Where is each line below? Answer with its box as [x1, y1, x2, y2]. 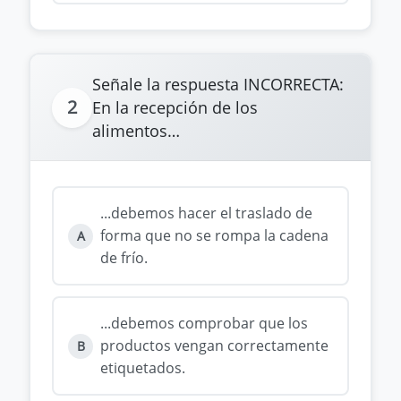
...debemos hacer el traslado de [100, 203, 312, 223]
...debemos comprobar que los [100, 313, 308, 333]
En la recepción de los [92, 97, 258, 118]
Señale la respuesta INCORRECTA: [92, 73, 344, 95]
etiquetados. [100, 358, 185, 378]
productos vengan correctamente [100, 336, 328, 355]
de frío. [100, 248, 148, 268]
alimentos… [92, 120, 180, 141]
